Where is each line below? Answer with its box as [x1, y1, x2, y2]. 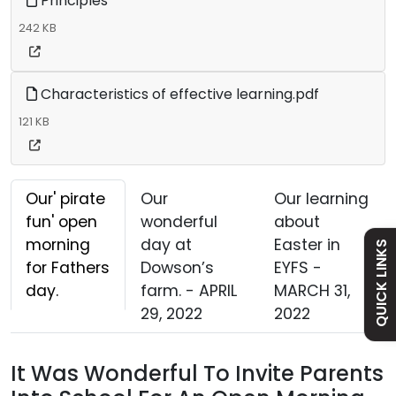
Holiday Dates [256, 266, 343, 284]
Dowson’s [141, 256, 215, 278]
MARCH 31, [273, 279, 350, 301]
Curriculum [256, 324, 324, 341]
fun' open [26, 210, 97, 232]
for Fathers [26, 256, 110, 278]
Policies [256, 152, 302, 170]
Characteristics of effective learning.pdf [37, 83, 319, 104]
